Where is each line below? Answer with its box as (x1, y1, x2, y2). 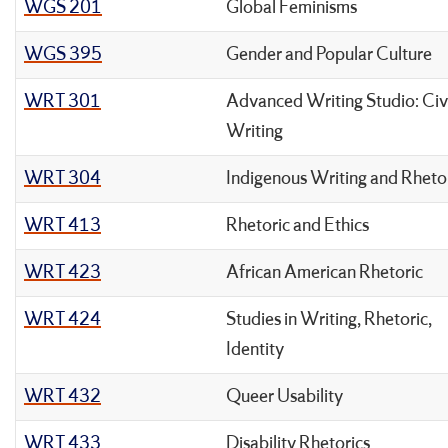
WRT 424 (24, 307, 101, 332)
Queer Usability (226, 384, 343, 409)
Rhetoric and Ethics (226, 213, 369, 238)
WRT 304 (24, 166, 101, 191)
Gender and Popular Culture (226, 42, 432, 67)
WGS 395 (24, 42, 102, 67)
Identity (226, 337, 284, 362)
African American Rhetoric (226, 260, 423, 285)
